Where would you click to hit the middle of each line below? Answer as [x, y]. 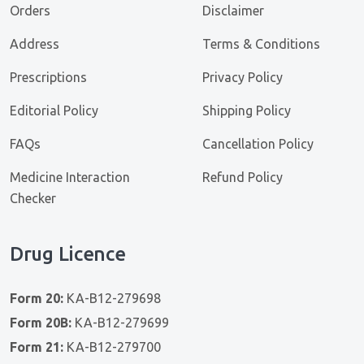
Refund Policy [243, 177]
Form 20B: [41, 322]
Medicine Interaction [70, 177]
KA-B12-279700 [112, 347]
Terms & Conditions [261, 43]
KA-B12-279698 [112, 298]
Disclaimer [233, 10]
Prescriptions [48, 77]
